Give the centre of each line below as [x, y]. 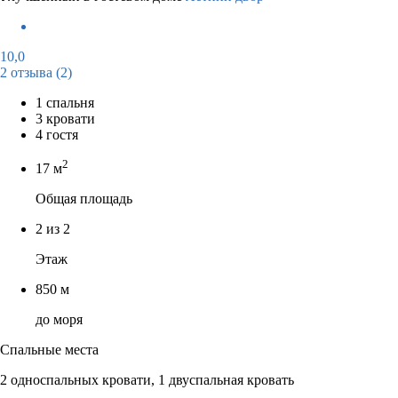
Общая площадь [84, 199]
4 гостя [57, 134]
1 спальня [65, 102]
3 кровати [65, 118]
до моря [59, 320]
